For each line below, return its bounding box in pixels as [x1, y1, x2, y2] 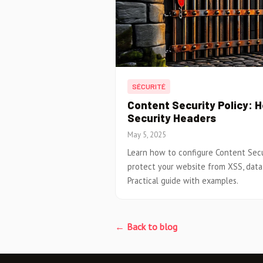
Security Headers [127, 112, 216, 125]
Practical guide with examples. [127, 174, 238, 186]
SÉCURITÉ [132, 82, 166, 91]
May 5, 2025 [127, 129, 166, 140]
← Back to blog [115, 220, 177, 232]
